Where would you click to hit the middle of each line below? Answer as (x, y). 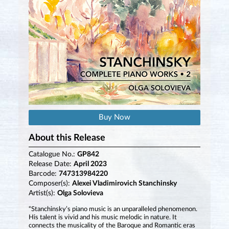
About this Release (67, 138)
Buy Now (114, 118)
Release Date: (51, 164)
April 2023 (90, 164)
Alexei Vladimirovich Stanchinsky (124, 184)
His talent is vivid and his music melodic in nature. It (102, 218)
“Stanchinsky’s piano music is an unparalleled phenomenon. (113, 210)
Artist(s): (43, 193)
